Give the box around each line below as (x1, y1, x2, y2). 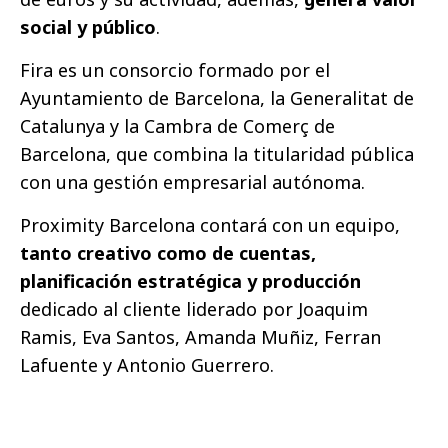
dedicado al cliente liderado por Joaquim (20, 297, 368, 321)
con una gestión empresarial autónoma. (20, 170, 365, 194)
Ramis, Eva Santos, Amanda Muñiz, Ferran (20, 325, 381, 349)
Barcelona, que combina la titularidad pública (20, 142, 414, 166)
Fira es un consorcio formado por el (20, 58, 330, 82)
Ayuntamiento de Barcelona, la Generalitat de (20, 86, 414, 110)
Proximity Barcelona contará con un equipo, (20, 213, 400, 237)
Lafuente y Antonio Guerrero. (20, 353, 274, 377)
